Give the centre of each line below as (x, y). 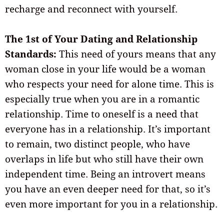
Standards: (31, 54)
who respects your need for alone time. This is (109, 84)
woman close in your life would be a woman (105, 69)
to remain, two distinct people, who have (97, 144)
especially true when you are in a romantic (102, 99)
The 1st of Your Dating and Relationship (101, 39)
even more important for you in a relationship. (111, 204)
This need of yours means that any (136, 54)
